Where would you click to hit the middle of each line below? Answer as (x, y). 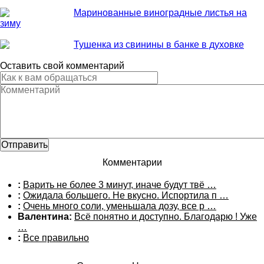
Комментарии (132, 162)
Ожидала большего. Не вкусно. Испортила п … (126, 195)
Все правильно (56, 238)
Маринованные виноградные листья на (160, 13)
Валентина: (45, 217)
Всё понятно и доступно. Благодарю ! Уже (166, 217)
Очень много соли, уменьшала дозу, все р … (120, 206)
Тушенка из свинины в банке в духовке (159, 44)
